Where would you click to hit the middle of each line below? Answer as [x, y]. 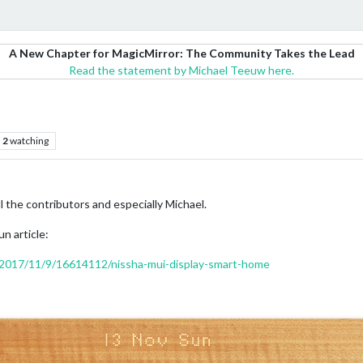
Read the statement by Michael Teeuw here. [181, 70]
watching [29, 141]
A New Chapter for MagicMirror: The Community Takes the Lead [181, 53]
